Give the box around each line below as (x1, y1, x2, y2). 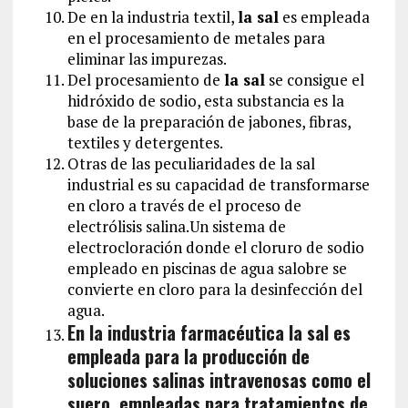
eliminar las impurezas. (66, 47, 227, 69)
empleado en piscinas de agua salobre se (66, 257, 347, 279)
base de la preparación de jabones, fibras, (66, 110, 351, 132)
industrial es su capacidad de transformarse (66, 173, 370, 195)
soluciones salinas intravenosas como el (66, 365, 371, 393)
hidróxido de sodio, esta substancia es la (66, 89, 344, 111)
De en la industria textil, (66, 5, 238, 27)
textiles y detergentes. (66, 131, 223, 153)
